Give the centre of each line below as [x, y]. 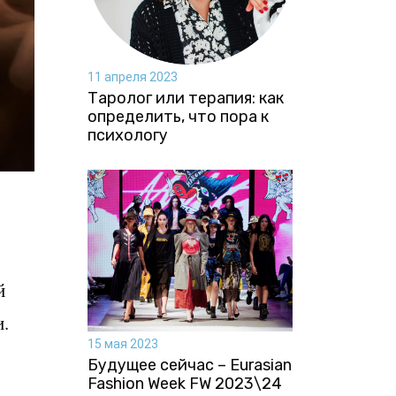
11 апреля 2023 [132, 76]
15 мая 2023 [122, 343]
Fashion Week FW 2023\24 [184, 383]
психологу [127, 135]
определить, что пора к [178, 116]
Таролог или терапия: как [185, 98]
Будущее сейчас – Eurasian [189, 365]
